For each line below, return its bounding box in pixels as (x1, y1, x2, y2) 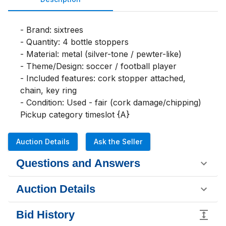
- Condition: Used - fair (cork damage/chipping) (20, 97, 201, 107)
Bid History (16, 208, 75, 221)
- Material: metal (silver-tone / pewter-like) (20, 49, 182, 59)
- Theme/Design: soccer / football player (20, 61, 177, 71)
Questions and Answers (16, 157, 140, 169)
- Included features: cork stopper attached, (20, 73, 186, 83)
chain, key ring (20, 85, 77, 95)
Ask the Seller (94, 137, 142, 146)
